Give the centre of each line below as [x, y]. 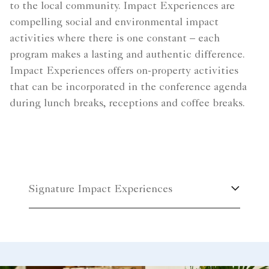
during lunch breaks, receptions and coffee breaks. [127, 104]
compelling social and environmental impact [114, 23]
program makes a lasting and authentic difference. [127, 55]
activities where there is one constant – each [115, 39]
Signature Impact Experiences [101, 189]
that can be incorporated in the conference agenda [128, 87]
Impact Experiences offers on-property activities [124, 71]
